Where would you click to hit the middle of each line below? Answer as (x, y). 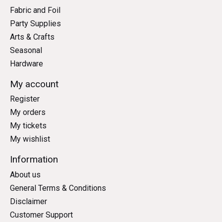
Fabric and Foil (35, 10)
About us (25, 174)
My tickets (28, 126)
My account (34, 84)
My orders (28, 112)
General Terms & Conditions (58, 188)
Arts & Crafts (32, 37)
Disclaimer (28, 201)
